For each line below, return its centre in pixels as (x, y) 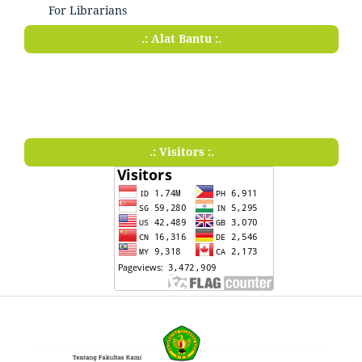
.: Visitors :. (181, 151)
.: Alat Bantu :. (181, 38)
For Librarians (88, 10)
